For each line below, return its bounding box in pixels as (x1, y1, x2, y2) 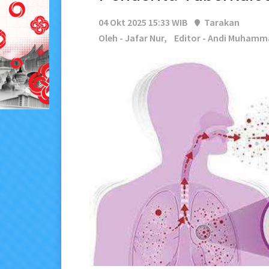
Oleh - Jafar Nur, (98, 32, 167, 44)
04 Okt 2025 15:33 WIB (98, 16, 187, 29)
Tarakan (202, 16, 240, 29)
